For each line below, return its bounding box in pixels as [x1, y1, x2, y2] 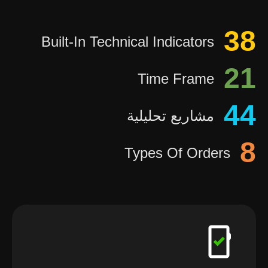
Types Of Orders [124, 144, 230, 161]
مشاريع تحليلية [127, 107, 214, 124]
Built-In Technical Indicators [41, 33, 214, 50]
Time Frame [138, 70, 214, 87]
